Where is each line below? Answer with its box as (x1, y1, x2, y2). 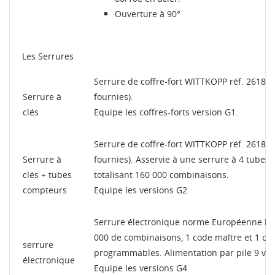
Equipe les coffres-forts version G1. (94, 106, 238, 118)
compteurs (23, 184, 67, 196)
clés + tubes (23, 169, 72, 181)
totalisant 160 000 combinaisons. (94, 169, 229, 181)
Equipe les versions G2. (94, 184, 190, 196)
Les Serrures (22, 50, 74, 63)
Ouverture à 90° (115, 8, 180, 20)
